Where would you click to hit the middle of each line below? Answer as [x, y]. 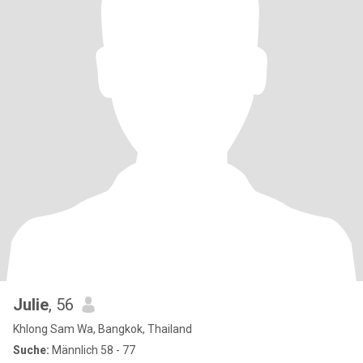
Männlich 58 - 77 [92, 350]
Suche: [31, 350]
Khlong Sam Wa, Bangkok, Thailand [102, 329]
